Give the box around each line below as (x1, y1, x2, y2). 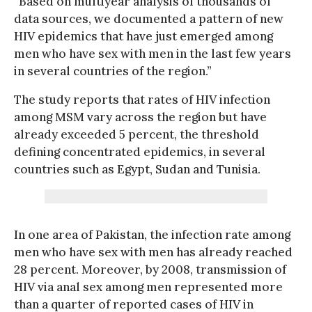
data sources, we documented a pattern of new (14, 10, 283, 26)
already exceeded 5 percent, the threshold (14, 126, 259, 142)
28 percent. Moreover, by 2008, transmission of (14, 261, 286, 277)
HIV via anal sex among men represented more (14, 279, 283, 295)
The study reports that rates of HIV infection (14, 91, 270, 107)
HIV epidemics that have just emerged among (14, 28, 273, 44)
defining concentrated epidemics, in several (14, 143, 265, 159)
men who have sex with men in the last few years (14, 45, 291, 61)
